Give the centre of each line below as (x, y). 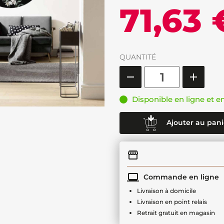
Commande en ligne (180, 177)
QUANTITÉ (138, 57)
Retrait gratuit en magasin (176, 213)
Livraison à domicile (166, 191)
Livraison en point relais (172, 202)
